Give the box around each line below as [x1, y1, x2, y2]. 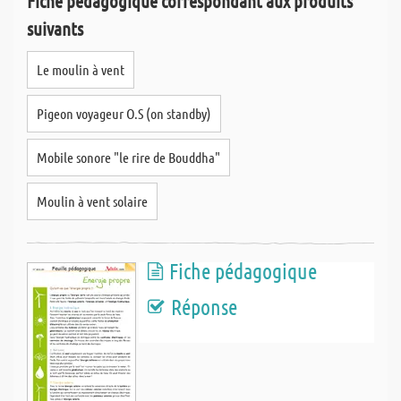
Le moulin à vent [37, 61, 124, 78]
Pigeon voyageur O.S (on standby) [37, 105, 211, 122]
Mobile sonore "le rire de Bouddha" [37, 149, 220, 166]
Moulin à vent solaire [37, 192, 148, 209]
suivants [27, 17, 83, 39]
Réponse [171, 294, 237, 320]
